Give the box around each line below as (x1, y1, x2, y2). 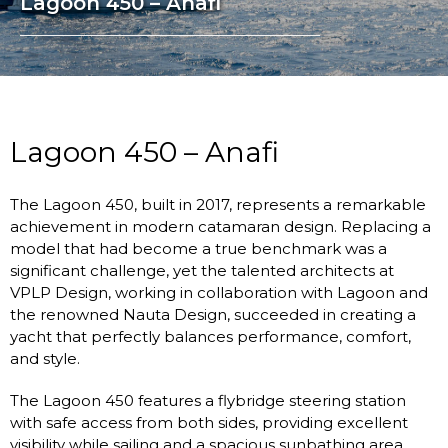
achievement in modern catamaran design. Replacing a (10, 217, 431, 237)
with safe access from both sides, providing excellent (10, 413, 408, 433)
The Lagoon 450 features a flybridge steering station (10, 391, 406, 411)
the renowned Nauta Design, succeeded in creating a (10, 305, 416, 325)
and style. (10, 349, 80, 369)
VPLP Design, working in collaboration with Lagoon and (10, 283, 428, 303)
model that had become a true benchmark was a (10, 239, 387, 259)
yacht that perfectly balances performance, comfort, (10, 327, 411, 347)
